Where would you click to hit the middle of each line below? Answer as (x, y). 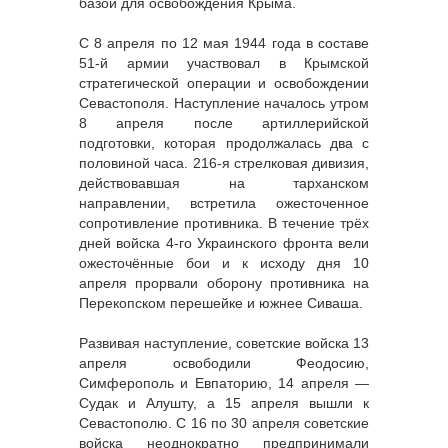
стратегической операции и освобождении (224, 83)
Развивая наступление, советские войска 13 (224, 343)
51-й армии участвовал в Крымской (224, 63)
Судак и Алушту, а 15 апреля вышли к (224, 403)
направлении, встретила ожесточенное (224, 203)
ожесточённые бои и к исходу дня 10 (224, 263)
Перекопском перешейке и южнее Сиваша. (221, 303)
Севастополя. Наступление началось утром (224, 103)
